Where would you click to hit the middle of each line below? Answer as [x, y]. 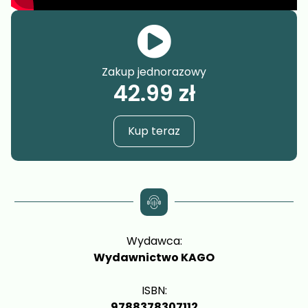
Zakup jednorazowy [154, 72]
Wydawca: [154, 241]
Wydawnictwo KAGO [154, 257]
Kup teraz [154, 131]
